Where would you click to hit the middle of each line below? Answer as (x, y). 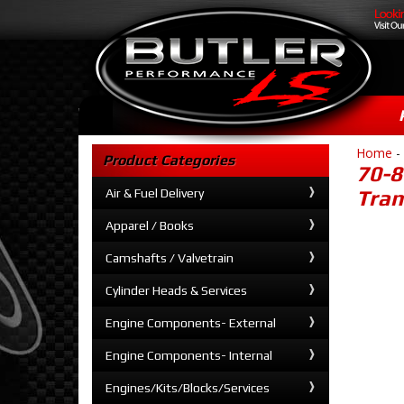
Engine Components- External (191, 323)
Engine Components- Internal (189, 355)
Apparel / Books (150, 225)
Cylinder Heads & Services (176, 290)
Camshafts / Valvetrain (170, 258)
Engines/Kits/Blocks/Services (188, 388)
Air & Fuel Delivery (155, 193)
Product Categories (169, 160)
